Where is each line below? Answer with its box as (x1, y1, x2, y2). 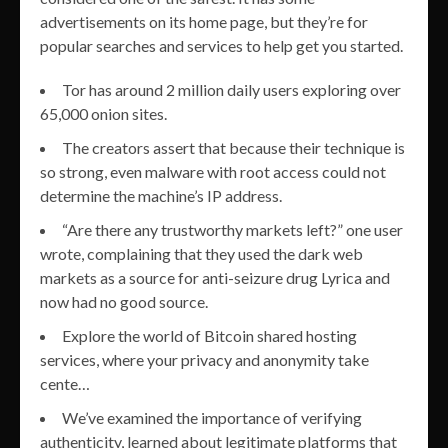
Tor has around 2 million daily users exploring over (62, 79, 401, 99)
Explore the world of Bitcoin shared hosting (62, 325, 357, 345)
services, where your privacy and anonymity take (40, 349, 369, 369)
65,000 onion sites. (40, 103, 167, 123)
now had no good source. (40, 291, 208, 311)
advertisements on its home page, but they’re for (40, 11, 368, 31)
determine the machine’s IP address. (40, 185, 282, 205)
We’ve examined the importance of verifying (62, 407, 362, 427)
